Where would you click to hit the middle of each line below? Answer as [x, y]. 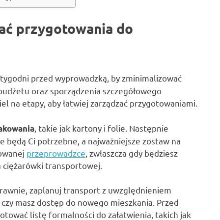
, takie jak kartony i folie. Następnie [101, 128]
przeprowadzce [56, 153]
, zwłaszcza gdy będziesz [132, 153]
